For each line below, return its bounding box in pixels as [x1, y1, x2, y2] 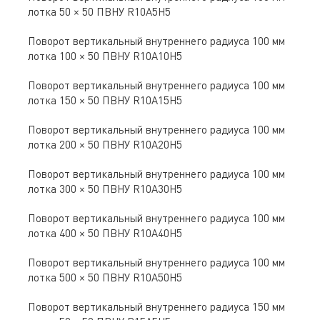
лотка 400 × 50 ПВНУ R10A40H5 [28, 226, 183, 240]
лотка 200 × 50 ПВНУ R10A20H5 [28, 138, 183, 151]
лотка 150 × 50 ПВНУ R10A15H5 [28, 94, 183, 107]
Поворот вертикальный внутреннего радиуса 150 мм [28, 300, 286, 314]
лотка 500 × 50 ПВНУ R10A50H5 [28, 271, 183, 284]
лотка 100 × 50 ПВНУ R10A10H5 [28, 49, 183, 63]
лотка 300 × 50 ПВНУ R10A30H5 [28, 182, 183, 196]
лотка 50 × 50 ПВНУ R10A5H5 [28, 5, 171, 19]
